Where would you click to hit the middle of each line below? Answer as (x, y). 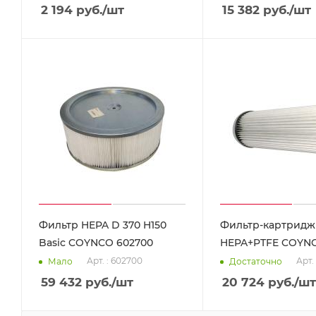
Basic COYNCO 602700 (96, 243)
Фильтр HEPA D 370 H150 (103, 225)
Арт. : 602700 (115, 261)
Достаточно (255, 261)
